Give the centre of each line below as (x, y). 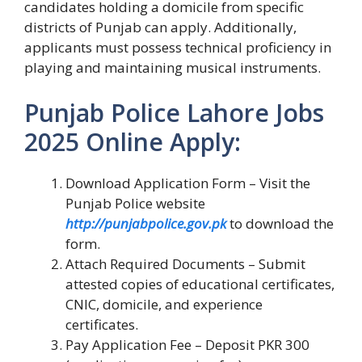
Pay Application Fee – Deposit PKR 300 (187, 344)
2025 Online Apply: (133, 141)
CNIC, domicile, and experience (164, 304)
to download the (280, 223)
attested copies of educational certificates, (200, 284)
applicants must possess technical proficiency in (178, 48)
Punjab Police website (135, 203)
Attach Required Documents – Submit (185, 263)
